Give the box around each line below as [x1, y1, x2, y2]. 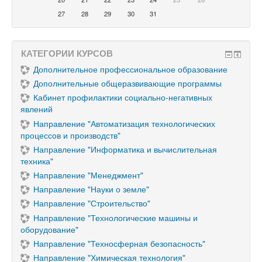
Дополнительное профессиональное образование [33, 63, 227, 75]
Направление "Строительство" [33, 197, 150, 209]
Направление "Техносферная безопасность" [33, 237, 205, 249]
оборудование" [20, 223, 78, 235]
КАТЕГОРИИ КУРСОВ [21, 47, 113, 60]
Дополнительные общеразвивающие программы [33, 77, 222, 89]
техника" [20, 154, 53, 167]
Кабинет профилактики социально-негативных [33, 91, 212, 104]
